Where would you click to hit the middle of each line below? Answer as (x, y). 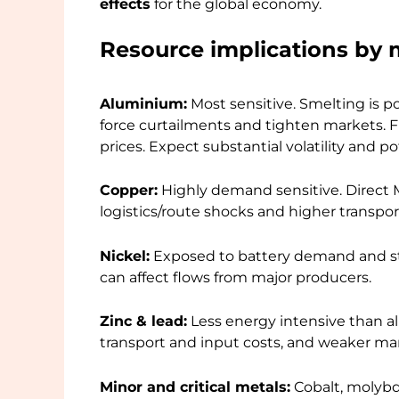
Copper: (129, 191)
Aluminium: (143, 103)
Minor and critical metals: (195, 387)
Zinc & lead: (143, 322)
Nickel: (125, 256)
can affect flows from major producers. (236, 277)
